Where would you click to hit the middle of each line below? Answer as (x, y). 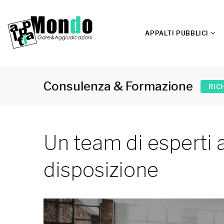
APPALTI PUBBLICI (177, 33)
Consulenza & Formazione (118, 86)
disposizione (101, 170)
